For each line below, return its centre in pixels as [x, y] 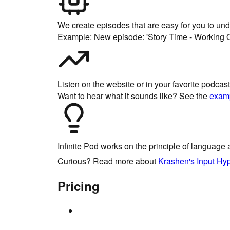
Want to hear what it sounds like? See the [133, 96]
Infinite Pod [78, 146]
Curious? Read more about [108, 161]
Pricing [79, 186]
